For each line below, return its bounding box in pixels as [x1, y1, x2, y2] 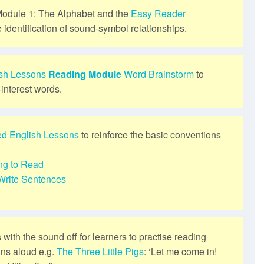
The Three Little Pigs [57, 244, 144, 258]
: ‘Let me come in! [144, 244, 217, 258]
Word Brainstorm [124, 67, 194, 81]
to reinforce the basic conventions [79, 127, 221, 141]
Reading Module [48, 67, 121, 81]
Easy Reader [131, 6, 186, 20]
